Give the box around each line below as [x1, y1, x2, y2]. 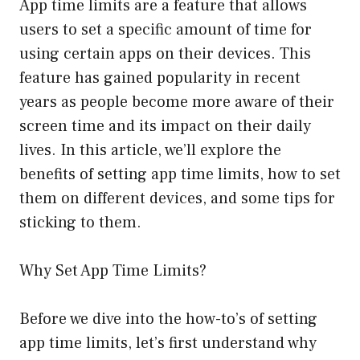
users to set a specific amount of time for [19, 19, 312, 41]
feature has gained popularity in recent [19, 67, 301, 89]
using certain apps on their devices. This [19, 43, 311, 65]
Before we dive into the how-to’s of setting [19, 309, 317, 330]
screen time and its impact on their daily [19, 116, 311, 137]
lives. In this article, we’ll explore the [19, 140, 281, 162]
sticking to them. [19, 212, 141, 234]
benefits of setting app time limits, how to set [19, 164, 341, 186]
